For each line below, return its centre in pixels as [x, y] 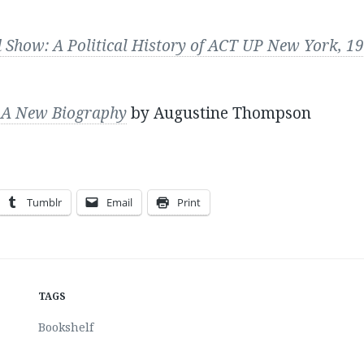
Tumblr [44, 202]
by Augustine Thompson [219, 113]
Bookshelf [65, 327]
